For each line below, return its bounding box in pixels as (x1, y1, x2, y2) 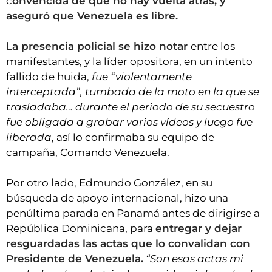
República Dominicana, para (6, 222, 155, 235)
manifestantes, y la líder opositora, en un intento (6, 55, 253, 68)
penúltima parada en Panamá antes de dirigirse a (6, 207, 260, 220)
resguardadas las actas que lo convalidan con (6, 237, 250, 250)
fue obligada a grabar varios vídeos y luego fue (6, 116, 253, 129)
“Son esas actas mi (146, 253, 243, 265)
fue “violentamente (92, 70, 192, 83)
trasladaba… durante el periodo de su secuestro (6, 101, 255, 114)
